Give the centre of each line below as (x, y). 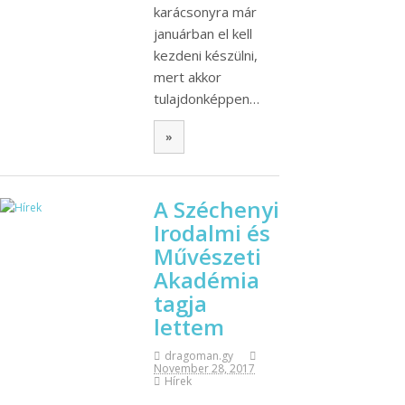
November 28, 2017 (204, 369)
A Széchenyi (217, 210)
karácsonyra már (205, 11)
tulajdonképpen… (207, 98)
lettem (189, 327)
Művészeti (207, 257)
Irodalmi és (212, 233)
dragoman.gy (199, 356)
